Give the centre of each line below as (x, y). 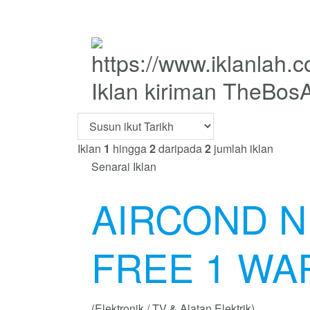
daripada (180, 148)
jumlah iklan (242, 148)
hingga (130, 148)
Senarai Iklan (124, 166)
